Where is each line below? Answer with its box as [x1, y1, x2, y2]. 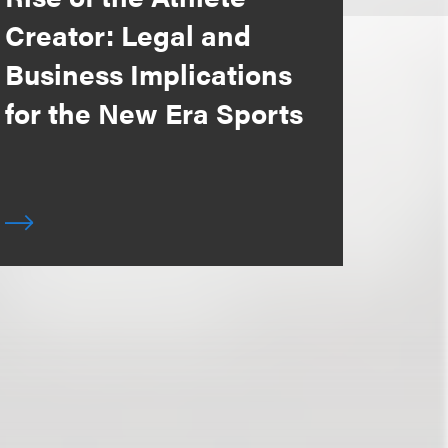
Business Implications [4, 53, 292, 93]
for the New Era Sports [4, 92, 303, 132]
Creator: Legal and [4, 14, 251, 54]
